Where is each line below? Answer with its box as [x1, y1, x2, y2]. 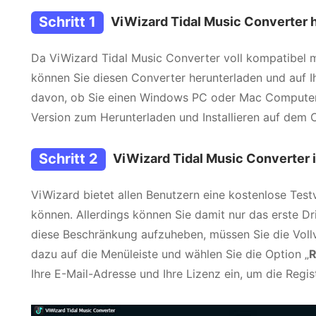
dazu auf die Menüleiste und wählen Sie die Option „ [31, 247, 309, 261]
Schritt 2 [39, 150, 98, 167]
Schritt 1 [39, 13, 96, 30]
